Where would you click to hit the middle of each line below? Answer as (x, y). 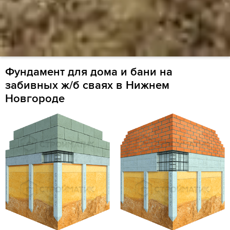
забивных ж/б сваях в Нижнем (87, 85)
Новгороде (35, 99)
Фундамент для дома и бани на (89, 72)
